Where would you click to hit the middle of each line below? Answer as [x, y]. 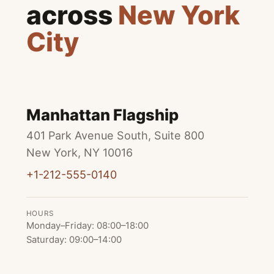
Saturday [45, 239]
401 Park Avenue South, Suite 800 [115, 135]
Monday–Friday [59, 225]
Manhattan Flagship [102, 114]
